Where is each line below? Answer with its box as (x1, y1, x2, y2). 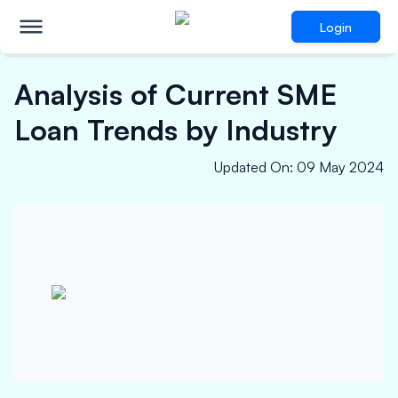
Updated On (214, 158, 290, 176)
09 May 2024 (297, 158, 384, 176)
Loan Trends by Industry (14, 112, 337, 147)
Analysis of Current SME (14, 76, 337, 112)
